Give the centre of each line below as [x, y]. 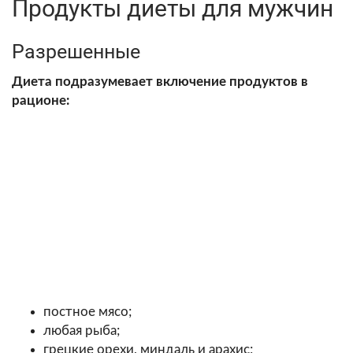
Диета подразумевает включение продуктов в [160, 81]
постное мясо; [87, 311]
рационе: [41, 100]
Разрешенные [76, 51]
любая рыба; [82, 330]
